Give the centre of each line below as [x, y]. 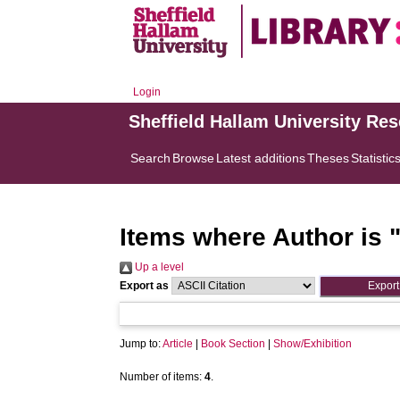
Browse [194, 158]
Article [178, 344]
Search [151, 158]
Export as [145, 286]
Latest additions [261, 158]
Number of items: [162, 377]
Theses [329, 158]
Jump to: [142, 344]
